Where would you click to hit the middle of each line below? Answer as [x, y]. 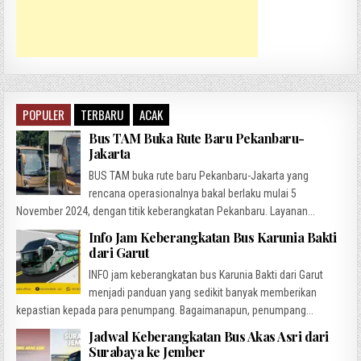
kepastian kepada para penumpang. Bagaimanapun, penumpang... [165, 311]
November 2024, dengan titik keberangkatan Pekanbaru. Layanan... [166, 212]
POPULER [44, 115]
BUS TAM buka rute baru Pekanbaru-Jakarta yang [199, 176]
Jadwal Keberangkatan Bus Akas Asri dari [209, 337]
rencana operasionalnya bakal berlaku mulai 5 [193, 194]
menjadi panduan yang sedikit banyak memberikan [203, 293]
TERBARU [102, 115]
